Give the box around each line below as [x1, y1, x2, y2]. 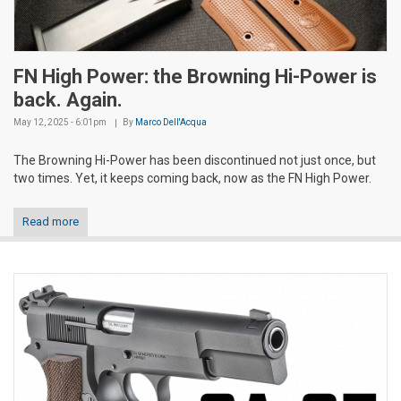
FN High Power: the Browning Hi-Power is [13, 64, 377, 88]
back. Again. [13, 88, 123, 111]
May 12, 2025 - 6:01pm [13, 116, 107, 127]
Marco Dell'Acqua [135, 116, 207, 127]
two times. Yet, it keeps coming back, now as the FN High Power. [13, 170, 371, 185]
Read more [22, 214, 79, 228]
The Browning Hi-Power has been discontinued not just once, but [13, 152, 376, 167]
